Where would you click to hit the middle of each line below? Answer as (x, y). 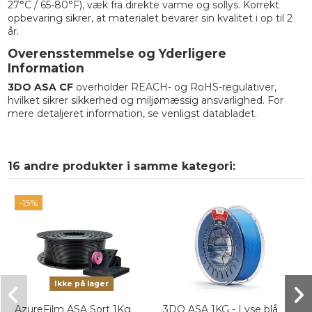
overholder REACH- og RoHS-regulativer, (174, 87)
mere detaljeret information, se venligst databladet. (132, 113)
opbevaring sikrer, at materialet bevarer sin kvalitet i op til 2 (150, 18)
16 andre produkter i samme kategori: (121, 166)
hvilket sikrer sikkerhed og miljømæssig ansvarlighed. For (145, 100)
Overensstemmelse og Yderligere (117, 53)
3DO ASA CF (40, 87)
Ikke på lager (82, 284)
